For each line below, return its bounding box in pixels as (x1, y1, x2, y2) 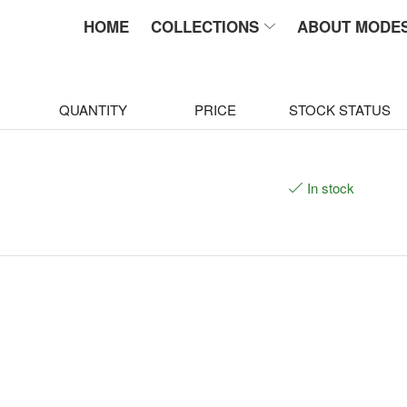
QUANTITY (58, 100, 127, 119)
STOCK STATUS (288, 100, 391, 119)
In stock (306, 178, 354, 197)
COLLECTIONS (150, 15, 259, 37)
